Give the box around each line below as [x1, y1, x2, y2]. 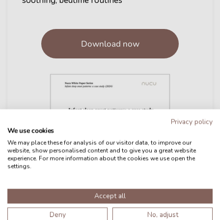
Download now [81, 38, 139, 50]
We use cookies [7, 126, 55, 136]
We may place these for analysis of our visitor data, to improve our [7, 138, 192, 147]
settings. [7, 162, 31, 170]
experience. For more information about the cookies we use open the [7, 154, 195, 163]
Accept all [94, 191, 126, 201]
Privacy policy [171, 117, 213, 127]
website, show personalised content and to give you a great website [7, 146, 196, 155]
